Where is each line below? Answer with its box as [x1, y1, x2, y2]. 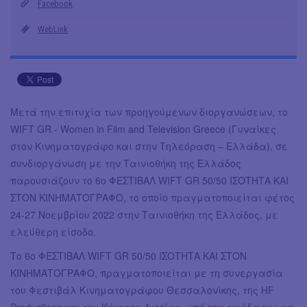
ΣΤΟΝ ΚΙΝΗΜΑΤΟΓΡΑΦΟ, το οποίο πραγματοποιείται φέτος [10, 191, 295, 205]
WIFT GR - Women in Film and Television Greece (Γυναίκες [10, 122, 276, 136]
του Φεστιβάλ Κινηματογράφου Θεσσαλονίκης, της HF [10, 283, 274, 297]
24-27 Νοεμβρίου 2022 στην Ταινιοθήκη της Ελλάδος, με [10, 208, 278, 222]
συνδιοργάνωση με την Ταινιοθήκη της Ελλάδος [10, 156, 241, 171]
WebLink [38, 24, 68, 35]
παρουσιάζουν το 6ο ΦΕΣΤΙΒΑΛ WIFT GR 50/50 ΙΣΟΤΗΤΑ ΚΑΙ [10, 173, 288, 188]
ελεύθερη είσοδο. [10, 225, 96, 239]
